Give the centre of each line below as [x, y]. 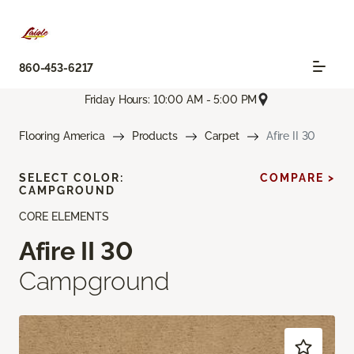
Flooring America [62, 136]
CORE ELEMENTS [64, 217]
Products [154, 136]
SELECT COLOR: [72, 178]
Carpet [222, 136]
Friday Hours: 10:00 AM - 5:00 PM [171, 99]
